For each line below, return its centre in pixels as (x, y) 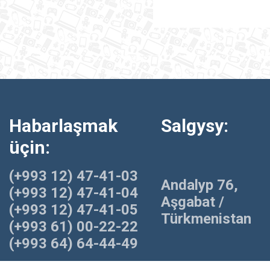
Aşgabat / (193, 202)
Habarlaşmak (63, 125)
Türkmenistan (206, 218)
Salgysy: (195, 125)
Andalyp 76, (199, 185)
